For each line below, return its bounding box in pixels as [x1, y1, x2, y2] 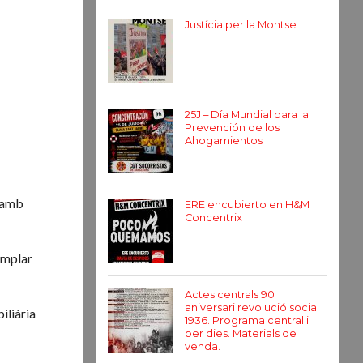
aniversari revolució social [185, 301, 319, 314]
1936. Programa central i [185, 314, 309, 327]
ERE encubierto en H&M [185, 199, 310, 211]
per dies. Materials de [185, 327, 297, 340]
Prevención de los [185, 122, 280, 134]
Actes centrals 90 [185, 288, 275, 301]
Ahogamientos [185, 135, 263, 147]
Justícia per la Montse [185, 19, 297, 31]
